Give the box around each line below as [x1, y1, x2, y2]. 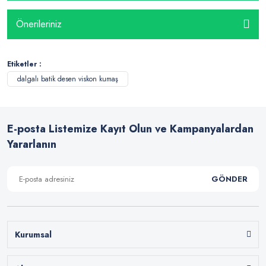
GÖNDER [211, 173, 248, 185]
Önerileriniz [16, 17, 62, 31]
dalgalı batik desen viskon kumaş [17, 73, 118, 84]
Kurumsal [15, 228, 52, 240]
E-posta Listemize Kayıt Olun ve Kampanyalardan [7, 121, 254, 137]
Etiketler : [7, 58, 42, 69]
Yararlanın [7, 136, 56, 152]
